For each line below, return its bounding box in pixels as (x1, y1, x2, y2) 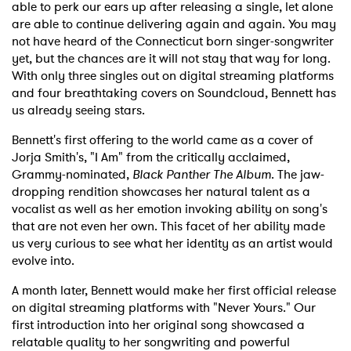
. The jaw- (271, 165, 324, 183)
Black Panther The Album (132, 165, 271, 183)
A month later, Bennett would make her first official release (12, 280, 336, 299)
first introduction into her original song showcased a (12, 315, 305, 334)
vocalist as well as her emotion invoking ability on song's (12, 199, 327, 218)
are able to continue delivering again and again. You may (12, 14, 336, 33)
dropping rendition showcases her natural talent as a (12, 182, 310, 201)
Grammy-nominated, (12, 165, 132, 183)
